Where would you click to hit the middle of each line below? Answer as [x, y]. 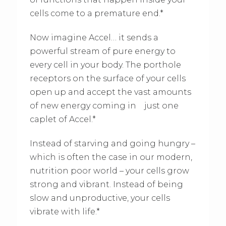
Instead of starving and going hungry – [112, 144]
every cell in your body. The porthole [105, 65]
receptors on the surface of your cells [107, 79]
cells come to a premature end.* [96, 14]
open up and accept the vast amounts [110, 92]
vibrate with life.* [65, 212]
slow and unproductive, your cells [100, 198]
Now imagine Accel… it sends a [94, 38]
